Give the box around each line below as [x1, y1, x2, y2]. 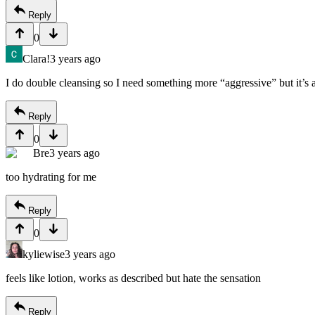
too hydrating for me [6, 171, 96, 184]
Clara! [22, 53, 50, 65]
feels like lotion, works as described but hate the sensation [6, 272, 261, 285]
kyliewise [22, 248, 65, 261]
